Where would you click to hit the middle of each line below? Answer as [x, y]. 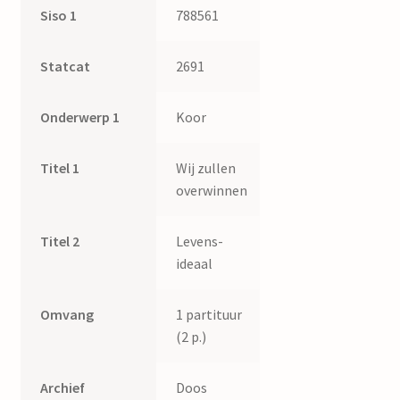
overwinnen [212, 190]
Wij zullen [206, 167]
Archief [63, 387]
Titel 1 [60, 167]
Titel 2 [60, 241]
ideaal [195, 263]
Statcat [66, 66]
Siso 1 [59, 15]
